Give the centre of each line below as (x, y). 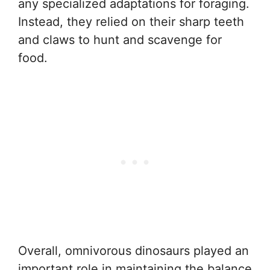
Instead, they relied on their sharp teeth (131, 21)
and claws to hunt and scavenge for (120, 39)
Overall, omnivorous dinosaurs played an (133, 250)
